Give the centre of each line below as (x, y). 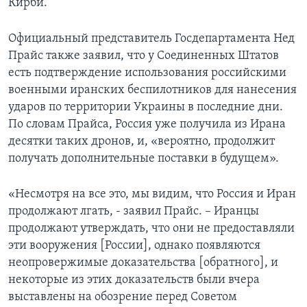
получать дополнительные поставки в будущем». (144, 159)
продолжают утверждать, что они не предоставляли (151, 229)
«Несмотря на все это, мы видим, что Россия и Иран (152, 195)
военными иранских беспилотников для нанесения (152, 90)
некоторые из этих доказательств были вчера (134, 280)
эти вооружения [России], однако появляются (134, 246)
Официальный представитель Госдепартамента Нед (151, 39)
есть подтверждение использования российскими (147, 73)
